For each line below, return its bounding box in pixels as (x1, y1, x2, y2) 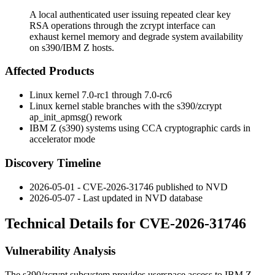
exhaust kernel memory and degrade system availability (29, 31, 243, 42)
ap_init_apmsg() (29, 112, 92, 123)
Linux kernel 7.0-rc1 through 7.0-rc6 (29, 90, 172, 101)
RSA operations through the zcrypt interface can (29, 20, 215, 31)
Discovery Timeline (5, 156, 101, 169)
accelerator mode (29, 134, 95, 145)
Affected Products (5, 64, 94, 78)
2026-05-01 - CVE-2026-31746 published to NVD (29, 181, 228, 192)
